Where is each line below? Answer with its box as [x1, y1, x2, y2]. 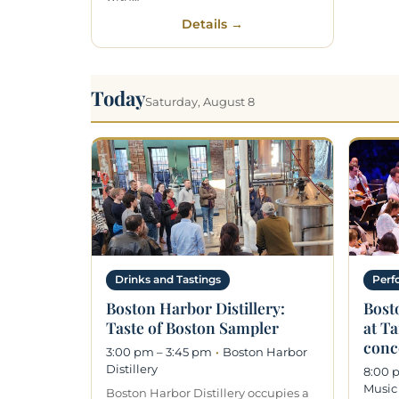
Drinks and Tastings [115, 273, 221, 286]
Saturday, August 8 [145, 94, 255, 109]
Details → [182, 16, 243, 31]
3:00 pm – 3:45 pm [106, 344, 212, 359]
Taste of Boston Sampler [106, 316, 279, 338]
